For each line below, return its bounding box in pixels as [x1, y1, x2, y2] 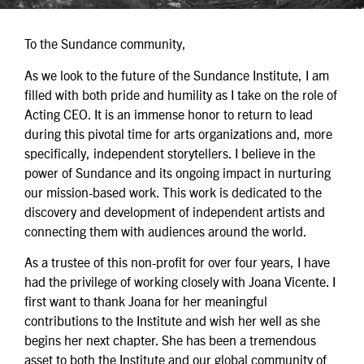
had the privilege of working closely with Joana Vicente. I [24, 273, 336, 290]
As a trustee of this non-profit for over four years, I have [24, 253, 330, 271]
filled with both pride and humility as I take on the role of [24, 85, 337, 102]
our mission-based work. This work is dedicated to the [24, 183, 322, 200]
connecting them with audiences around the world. [24, 222, 310, 239]
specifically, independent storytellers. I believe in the [24, 144, 315, 161]
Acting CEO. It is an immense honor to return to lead [24, 105, 313, 122]
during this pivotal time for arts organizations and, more [24, 124, 332, 141]
